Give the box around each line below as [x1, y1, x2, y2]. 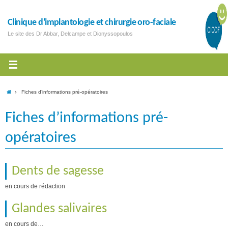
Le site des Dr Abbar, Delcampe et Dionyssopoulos [8, 31, 133, 37]
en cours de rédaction [5, 183, 65, 190]
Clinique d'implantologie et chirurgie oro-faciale [8, 18, 176, 27]
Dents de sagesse [12, 164, 104, 178]
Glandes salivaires [12, 202, 107, 216]
